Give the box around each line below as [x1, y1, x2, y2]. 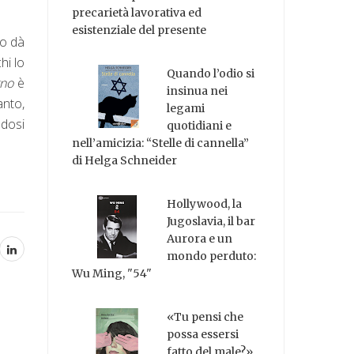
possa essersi [167, 326, 239, 341]
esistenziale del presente [72, 23, 207, 38]
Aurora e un [167, 231, 233, 246]
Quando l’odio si [167, 66, 255, 81]
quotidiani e [167, 119, 232, 134]
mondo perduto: [167, 248, 257, 263]
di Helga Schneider [72, 153, 178, 168]
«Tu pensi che [167, 309, 244, 324]
